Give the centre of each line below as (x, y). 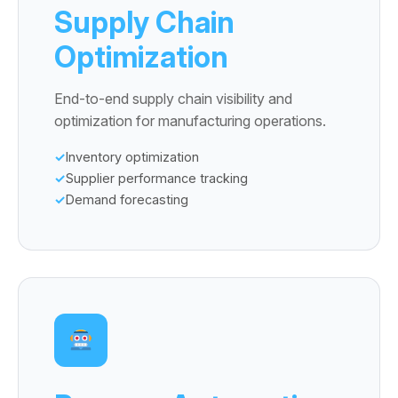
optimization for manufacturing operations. (190, 121)
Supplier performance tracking (157, 178)
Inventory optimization (132, 157)
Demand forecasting (127, 199)
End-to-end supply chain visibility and (173, 99)
